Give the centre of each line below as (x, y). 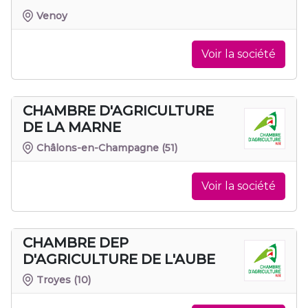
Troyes (54, 279)
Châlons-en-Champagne (98, 147)
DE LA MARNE (72, 127)
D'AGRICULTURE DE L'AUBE (119, 259)
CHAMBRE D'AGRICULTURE (118, 110)
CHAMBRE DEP (76, 242)
